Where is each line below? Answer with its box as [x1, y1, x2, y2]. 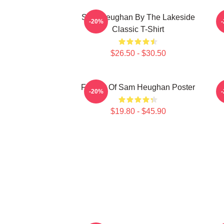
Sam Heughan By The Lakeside [81, 13, 195, 21]
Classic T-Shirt [112, 25, 164, 33]
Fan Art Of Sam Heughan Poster [81, 83, 195, 91]
